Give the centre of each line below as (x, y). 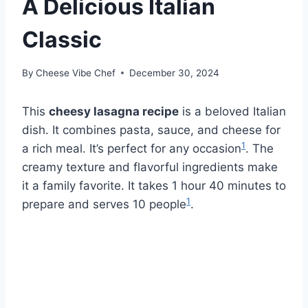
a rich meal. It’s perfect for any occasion (132, 148)
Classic (62, 40)
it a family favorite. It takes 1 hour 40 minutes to (154, 185)
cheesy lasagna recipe (114, 111)
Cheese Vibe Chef (76, 73)
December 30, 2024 (175, 73)
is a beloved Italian (232, 111)
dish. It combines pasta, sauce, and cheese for (151, 130)
